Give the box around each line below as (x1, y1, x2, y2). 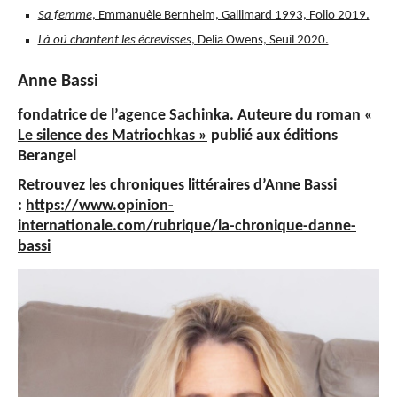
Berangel (18, 148, 76, 166)
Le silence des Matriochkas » (18, 128, 207, 145)
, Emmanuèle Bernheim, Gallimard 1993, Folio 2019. (91, 9, 370, 23)
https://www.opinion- (26, 198, 174, 215)
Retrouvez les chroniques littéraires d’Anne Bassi (18, 177, 337, 195)
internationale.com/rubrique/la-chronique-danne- (18, 218, 356, 236)
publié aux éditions (211, 128, 338, 145)
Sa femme (37, 9, 92, 23)
